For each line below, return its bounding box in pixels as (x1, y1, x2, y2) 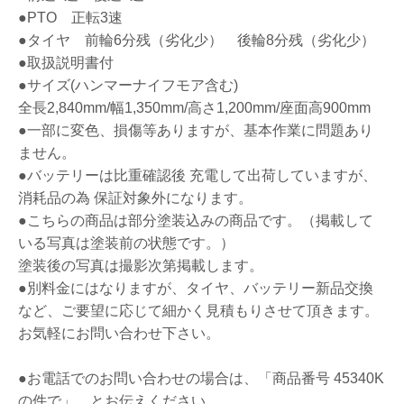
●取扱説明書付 (18, 54, 114, 70)
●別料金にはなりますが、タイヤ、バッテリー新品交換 (18, 280, 373, 296)
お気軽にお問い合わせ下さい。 (18, 325, 220, 341)
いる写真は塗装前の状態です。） (18, 234, 234, 251)
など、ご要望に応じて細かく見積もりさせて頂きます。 (18, 302, 379, 318)
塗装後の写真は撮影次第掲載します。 (18, 257, 263, 273)
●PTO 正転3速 (18, 9, 123, 25)
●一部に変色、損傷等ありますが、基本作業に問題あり (18, 122, 373, 138)
